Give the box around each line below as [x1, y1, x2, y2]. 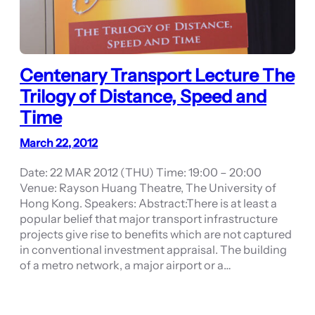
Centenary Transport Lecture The [20, 65, 295, 86]
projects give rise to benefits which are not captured [20, 227, 292, 242]
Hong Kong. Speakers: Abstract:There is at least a [20, 196, 277, 211]
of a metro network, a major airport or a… [20, 258, 231, 273]
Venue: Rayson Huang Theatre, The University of [20, 181, 276, 195]
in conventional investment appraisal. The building [20, 243, 287, 257]
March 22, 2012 [20, 136, 98, 150]
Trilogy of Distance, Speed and [20, 86, 266, 108]
